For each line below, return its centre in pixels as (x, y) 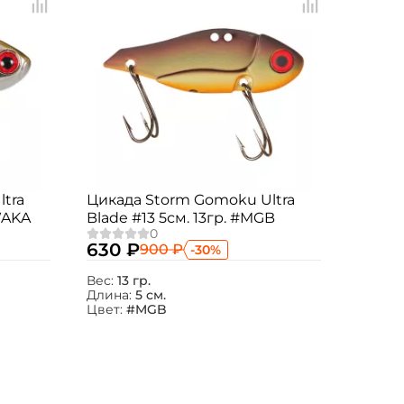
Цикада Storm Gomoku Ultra (191, 200)
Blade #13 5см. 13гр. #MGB (181, 218)
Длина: (111, 295)
